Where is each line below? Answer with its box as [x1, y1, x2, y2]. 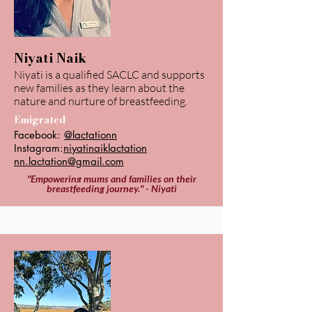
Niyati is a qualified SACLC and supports [14, 68, 205, 81]
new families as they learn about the [14, 81, 185, 95]
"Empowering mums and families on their [26, 173, 196, 185]
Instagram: [14, 141, 63, 155]
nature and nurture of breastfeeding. [14, 94, 187, 108]
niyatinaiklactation [63, 141, 147, 155]
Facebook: [14, 128, 64, 141]
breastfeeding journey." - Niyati [46, 182, 177, 194]
